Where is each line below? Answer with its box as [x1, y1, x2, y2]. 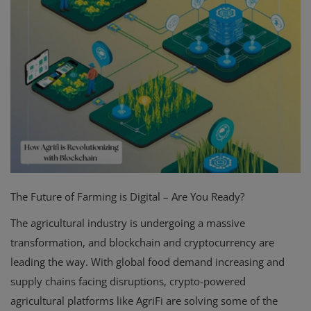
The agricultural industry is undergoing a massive [10, 216, 245, 230]
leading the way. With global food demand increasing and [10, 255, 285, 269]
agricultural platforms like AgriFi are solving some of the [10, 294, 278, 308]
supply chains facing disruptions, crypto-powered [10, 274, 246, 289]
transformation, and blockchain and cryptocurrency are [10, 235, 274, 250]
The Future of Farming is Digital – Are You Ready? [10, 190, 244, 204]
